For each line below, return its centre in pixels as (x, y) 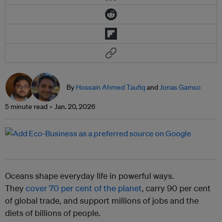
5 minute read (26, 107)
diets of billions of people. (53, 213)
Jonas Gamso (180, 87)
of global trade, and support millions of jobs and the (102, 201)
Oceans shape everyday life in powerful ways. (89, 176)
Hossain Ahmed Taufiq (111, 87)
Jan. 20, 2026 (75, 107)
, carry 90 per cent (176, 188)
